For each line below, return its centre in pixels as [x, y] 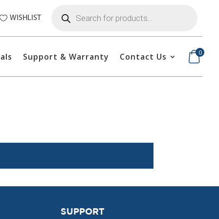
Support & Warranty [66, 57]
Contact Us [143, 57]
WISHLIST [25, 18]
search [62, 14]
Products [65, 8]
